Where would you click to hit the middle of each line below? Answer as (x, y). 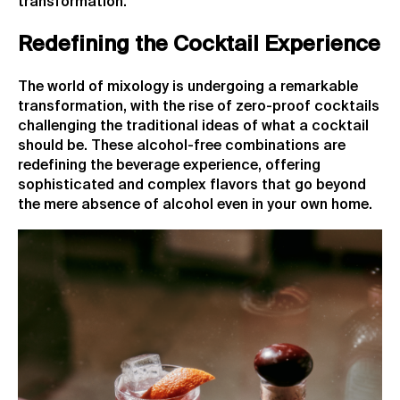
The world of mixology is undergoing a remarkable (188, 87)
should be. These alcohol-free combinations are (182, 146)
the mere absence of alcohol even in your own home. (195, 205)
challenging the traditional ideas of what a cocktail (193, 126)
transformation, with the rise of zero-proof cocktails (199, 107)
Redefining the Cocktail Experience (199, 44)
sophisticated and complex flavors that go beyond (192, 185)
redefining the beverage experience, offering (169, 166)
